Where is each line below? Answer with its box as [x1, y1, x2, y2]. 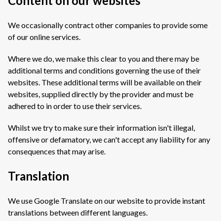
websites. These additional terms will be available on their [8, 77, 202, 87]
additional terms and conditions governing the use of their [8, 66, 201, 75]
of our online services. [8, 32, 80, 41]
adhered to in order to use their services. [8, 101, 142, 110]
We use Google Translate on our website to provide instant [8, 196, 205, 205]
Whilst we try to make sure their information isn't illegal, [8, 123, 195, 132]
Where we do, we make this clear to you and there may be [8, 54, 199, 63]
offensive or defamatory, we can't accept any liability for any [8, 135, 210, 144]
